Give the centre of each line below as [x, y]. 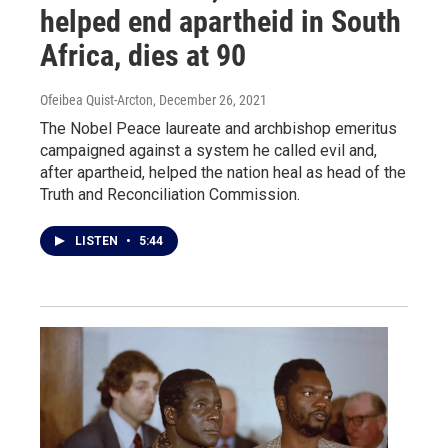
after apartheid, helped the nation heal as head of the [223, 172]
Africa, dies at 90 [143, 55]
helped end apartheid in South [220, 21]
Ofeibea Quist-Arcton [96, 100]
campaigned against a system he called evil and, [208, 150]
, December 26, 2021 [210, 100]
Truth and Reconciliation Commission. [170, 194]
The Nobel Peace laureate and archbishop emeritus [218, 128]
